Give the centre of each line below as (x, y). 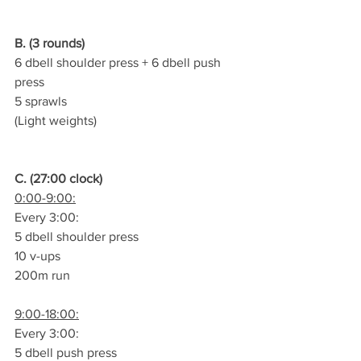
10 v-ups (37, 256)
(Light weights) (56, 120)
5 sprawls (41, 101)
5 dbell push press (66, 353)
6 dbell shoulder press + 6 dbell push (119, 62)
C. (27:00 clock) (58, 178)
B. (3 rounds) (50, 43)
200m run (42, 275)
